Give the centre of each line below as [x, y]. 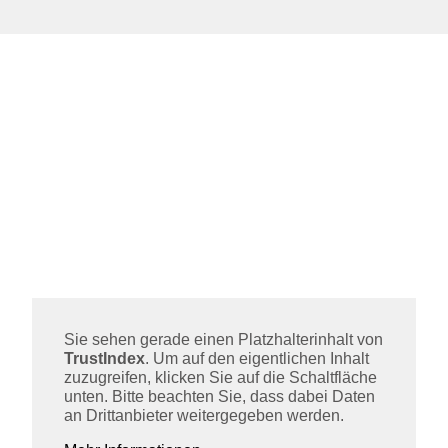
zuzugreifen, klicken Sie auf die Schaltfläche [220, 377]
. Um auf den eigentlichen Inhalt [257, 358]
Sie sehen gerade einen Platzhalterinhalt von [223, 339]
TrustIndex [104, 358]
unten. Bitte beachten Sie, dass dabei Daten [219, 396]
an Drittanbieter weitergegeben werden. [204, 415]
